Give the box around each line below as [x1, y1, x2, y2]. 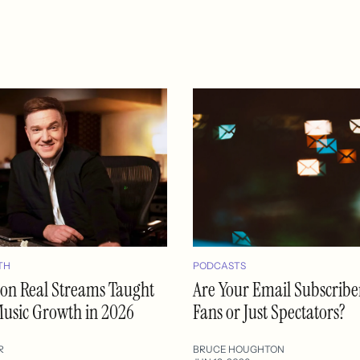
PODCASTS [193, 260, 246, 272]
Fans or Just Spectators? [193, 300, 346, 325]
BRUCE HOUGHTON [193, 343, 284, 356]
